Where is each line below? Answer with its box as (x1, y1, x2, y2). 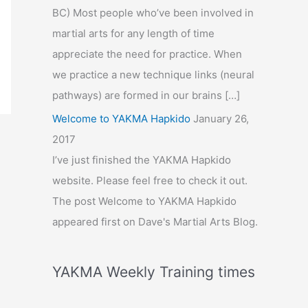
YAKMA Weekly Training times (52, 263, 255, 280)
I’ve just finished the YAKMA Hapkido (52, 153, 231, 166)
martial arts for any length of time (52, 26, 214, 40)
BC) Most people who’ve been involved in (52, 5, 254, 19)
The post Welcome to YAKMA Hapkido (52, 194, 236, 208)
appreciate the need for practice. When (52, 47, 242, 60)
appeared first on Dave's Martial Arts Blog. (52, 214, 258, 228)
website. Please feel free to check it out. (52, 173, 247, 187)
